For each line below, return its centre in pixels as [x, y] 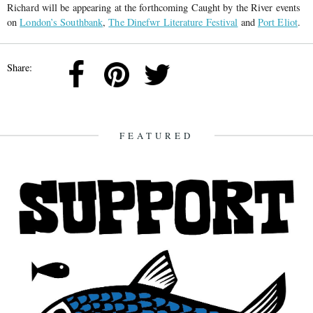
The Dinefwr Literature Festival [173, 22]
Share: [20, 67]
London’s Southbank [61, 22]
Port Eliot [277, 22]
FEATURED [156, 135]
